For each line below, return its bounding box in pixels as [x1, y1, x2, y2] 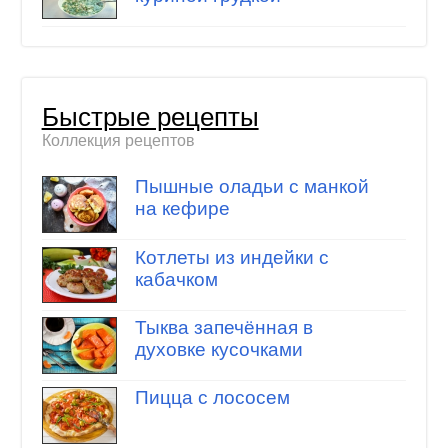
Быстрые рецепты [41, 103, 259, 132]
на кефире [134, 198, 230, 220]
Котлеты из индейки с [134, 246, 329, 268]
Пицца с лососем [134, 387, 290, 409]
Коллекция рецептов [41, 132, 195, 150]
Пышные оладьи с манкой [134, 176, 369, 198]
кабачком [134, 268, 218, 290]
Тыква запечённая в [134, 317, 313, 338]
